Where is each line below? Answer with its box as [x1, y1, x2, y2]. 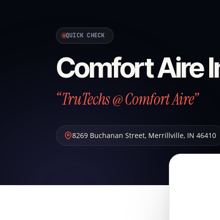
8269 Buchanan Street [72, 131, 145, 140]
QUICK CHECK [66, 31, 105, 39]
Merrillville [148, 131, 184, 140]
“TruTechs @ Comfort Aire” [56, 89, 198, 110]
